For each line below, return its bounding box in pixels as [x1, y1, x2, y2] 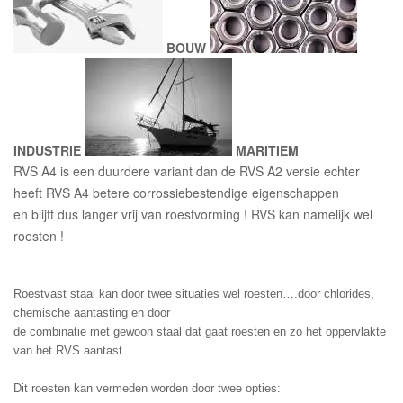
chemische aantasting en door [13, 306, 170, 320]
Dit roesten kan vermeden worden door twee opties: [13, 381, 281, 396]
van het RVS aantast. [13, 344, 126, 358]
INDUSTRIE [13, 141, 81, 160]
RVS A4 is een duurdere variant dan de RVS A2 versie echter [13, 162, 360, 181]
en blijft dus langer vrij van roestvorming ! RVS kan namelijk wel [13, 205, 372, 224]
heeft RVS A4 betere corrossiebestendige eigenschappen [13, 184, 339, 202]
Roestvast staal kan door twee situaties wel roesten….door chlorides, [13, 287, 374, 301]
